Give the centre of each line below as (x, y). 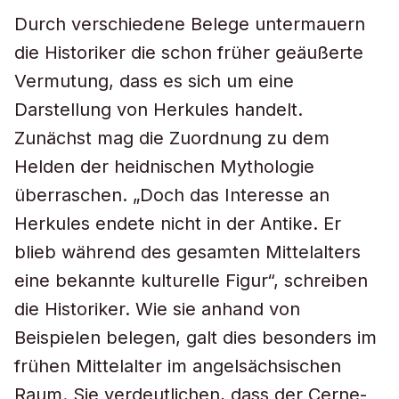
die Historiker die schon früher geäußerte (189, 53)
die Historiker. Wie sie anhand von (157, 309)
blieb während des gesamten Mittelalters (187, 252)
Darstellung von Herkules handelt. (159, 110)
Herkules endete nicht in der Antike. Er (178, 224)
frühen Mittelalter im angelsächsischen (178, 366)
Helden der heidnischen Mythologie (164, 167)
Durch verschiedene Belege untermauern (190, 24)
